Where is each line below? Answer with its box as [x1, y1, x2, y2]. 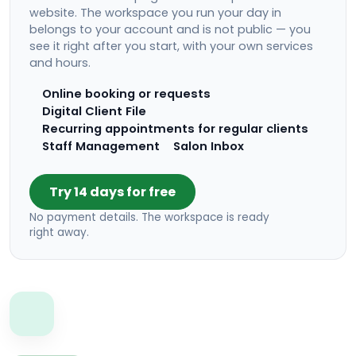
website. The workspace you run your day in [29, 4, 281, 21]
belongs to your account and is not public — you [29, 21, 311, 37]
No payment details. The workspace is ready [29, 210, 269, 226]
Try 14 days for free [49, 183, 176, 202]
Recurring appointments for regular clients [42, 121, 309, 137]
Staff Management [42, 138, 161, 155]
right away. [29, 225, 89, 241]
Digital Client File [42, 103, 147, 120]
